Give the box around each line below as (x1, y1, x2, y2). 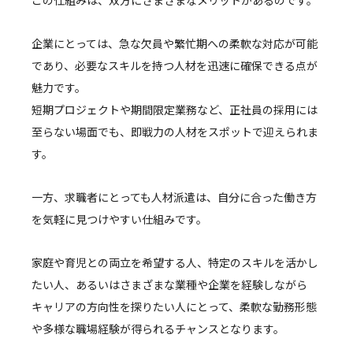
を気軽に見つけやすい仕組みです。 (32, 211, 207, 228)
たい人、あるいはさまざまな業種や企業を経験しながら (32, 277, 307, 293)
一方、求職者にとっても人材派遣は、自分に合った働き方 (32, 189, 317, 206)
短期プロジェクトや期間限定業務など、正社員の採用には (32, 102, 318, 118)
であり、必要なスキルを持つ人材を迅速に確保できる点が (32, 58, 318, 74)
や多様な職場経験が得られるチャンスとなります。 (32, 321, 284, 337)
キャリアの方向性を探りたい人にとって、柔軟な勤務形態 (32, 299, 317, 315)
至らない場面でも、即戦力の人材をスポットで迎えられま (32, 124, 318, 140)
